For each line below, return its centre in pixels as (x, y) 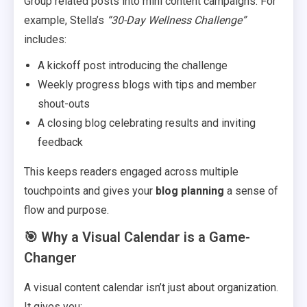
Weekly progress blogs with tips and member (147, 85)
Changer (50, 258)
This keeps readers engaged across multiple (131, 172)
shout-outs (64, 104)
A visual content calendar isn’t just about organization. (151, 287)
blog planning (190, 191)
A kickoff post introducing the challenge (133, 65)
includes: (45, 39)
